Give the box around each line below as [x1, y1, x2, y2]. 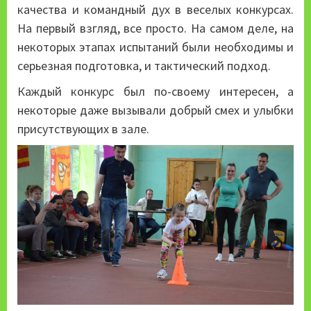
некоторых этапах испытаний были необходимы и [17, 38, 294, 55]
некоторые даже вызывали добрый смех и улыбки [17, 101, 294, 118]
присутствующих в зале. [17, 120, 149, 137]
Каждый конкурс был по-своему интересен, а [17, 83, 294, 99]
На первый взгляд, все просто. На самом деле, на [17, 19, 294, 36]
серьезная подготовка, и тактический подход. [17, 57, 271, 74]
